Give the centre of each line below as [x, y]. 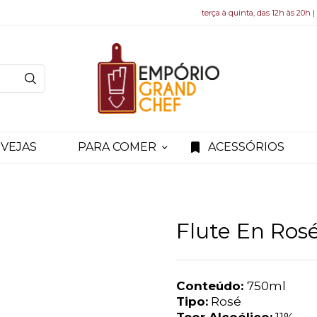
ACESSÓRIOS [246, 147]
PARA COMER [117, 147]
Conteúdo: [212, 286]
